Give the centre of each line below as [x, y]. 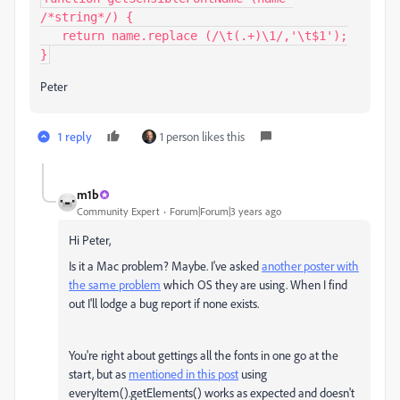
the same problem [115, 284]
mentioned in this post [183, 374]
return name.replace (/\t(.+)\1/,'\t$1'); [51, 36]
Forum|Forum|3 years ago [225, 211]
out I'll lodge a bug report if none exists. [164, 303]
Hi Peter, [90, 240]
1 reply [75, 136]
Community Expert [118, 211]
